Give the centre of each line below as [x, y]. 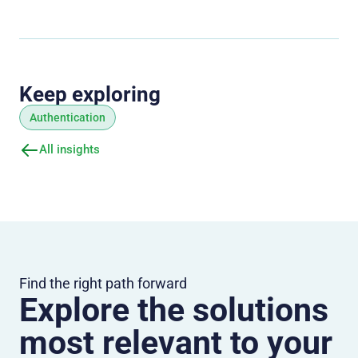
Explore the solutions [174, 310]
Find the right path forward [103, 283]
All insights [70, 150]
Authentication [68, 117]
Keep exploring [90, 94]
